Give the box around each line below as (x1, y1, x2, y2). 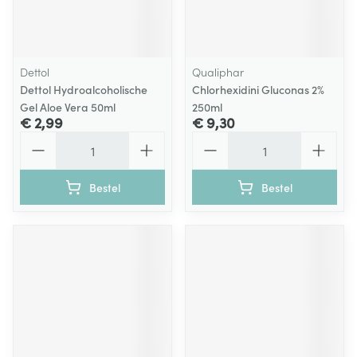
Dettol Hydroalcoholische (20, 81, 147, 97)
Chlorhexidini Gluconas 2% (192, 81, 324, 97)
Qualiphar (192, 64, 244, 80)
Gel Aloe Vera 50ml (20, 99, 116, 115)
